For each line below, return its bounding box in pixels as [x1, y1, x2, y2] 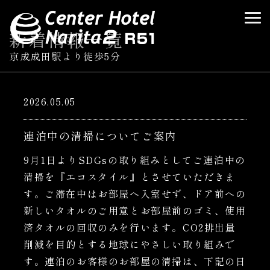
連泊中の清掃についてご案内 [24, 128, 177, 143]
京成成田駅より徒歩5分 [9, 48, 125, 63]
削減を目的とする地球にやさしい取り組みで [24, 237, 236, 251]
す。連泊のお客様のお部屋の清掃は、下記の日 [24, 254, 246, 268]
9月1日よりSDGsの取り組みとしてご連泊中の [24, 152, 246, 167]
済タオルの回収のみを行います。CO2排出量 [24, 220, 236, 234]
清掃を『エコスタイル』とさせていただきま [24, 169, 236, 184]
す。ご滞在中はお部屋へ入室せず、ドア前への [24, 186, 246, 201]
